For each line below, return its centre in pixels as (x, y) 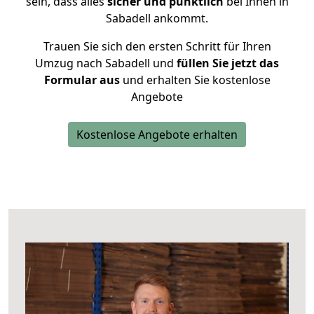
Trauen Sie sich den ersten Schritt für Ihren (157, 46)
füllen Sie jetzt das (226, 63)
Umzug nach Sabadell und (104, 63)
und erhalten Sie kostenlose (195, 80)
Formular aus (82, 80)
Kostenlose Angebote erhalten (157, 135)
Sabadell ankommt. (157, 18)
